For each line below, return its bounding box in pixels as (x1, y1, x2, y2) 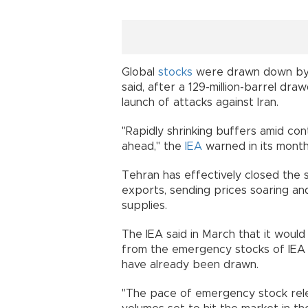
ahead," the (122, 141, 185, 153)
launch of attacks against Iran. (122, 97, 278, 109)
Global (122, 67, 158, 78)
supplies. (122, 200, 167, 212)
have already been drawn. (122, 259, 258, 271)
